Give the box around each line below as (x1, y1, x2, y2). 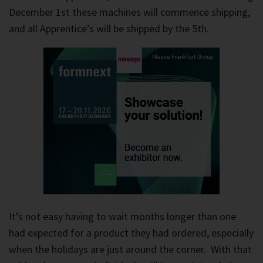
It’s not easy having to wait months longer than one (9, 210, 236, 224)
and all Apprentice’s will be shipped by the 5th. (9, 22, 209, 36)
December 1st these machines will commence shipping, (9, 5, 250, 19)
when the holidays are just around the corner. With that (9, 242, 252, 257)
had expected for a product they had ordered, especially (9, 226, 254, 240)
